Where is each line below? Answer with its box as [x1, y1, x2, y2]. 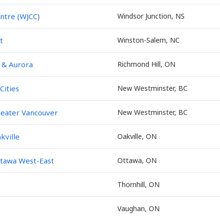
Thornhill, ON [117, 180, 160, 189]
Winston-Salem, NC [117, 35, 180, 45]
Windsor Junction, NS [117, 11, 185, 21]
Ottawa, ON [117, 156, 157, 165]
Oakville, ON [117, 132, 157, 141]
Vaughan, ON [117, 204, 160, 213]
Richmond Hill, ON [117, 59, 175, 69]
